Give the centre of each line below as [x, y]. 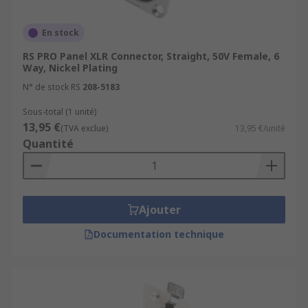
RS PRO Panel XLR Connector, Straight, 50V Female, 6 [151, 56]
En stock [60, 33]
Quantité [48, 144]
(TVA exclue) [84, 128]
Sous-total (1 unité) [59, 112]
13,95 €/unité [260, 128]
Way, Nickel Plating [70, 68]
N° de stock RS [52, 87]
